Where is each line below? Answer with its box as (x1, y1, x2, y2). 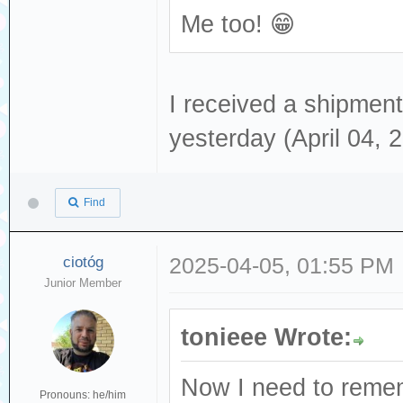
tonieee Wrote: (181, 323, 353, 351)
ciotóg (62, 253, 103, 271)
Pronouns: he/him (40, 388, 127, 401)
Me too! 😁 (181, 11, 296, 38)
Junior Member (44, 275, 122, 290)
